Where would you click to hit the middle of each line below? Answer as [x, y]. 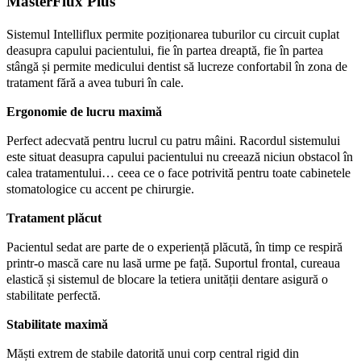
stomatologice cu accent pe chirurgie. [100, 189]
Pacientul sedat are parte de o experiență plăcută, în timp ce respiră [174, 247]
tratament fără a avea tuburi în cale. [95, 82]
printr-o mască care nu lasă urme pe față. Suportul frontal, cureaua [173, 263]
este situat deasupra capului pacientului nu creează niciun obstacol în [180, 156]
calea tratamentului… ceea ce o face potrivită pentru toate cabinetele [178, 172]
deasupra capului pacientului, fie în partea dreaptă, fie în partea [165, 50]
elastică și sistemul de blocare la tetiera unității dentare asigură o [167, 279]
